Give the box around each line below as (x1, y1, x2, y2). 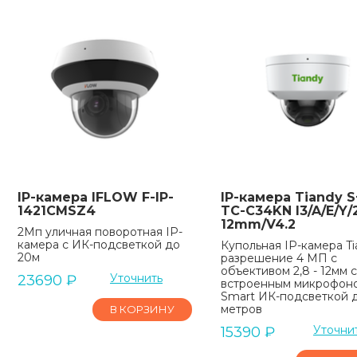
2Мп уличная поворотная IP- (18, 224, 182, 239)
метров (220, 301, 262, 316)
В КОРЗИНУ (109, 302, 175, 316)
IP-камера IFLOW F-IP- (18, 189, 174, 205)
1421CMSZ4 (18, 202, 96, 218)
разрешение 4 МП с (220, 250, 337, 265)
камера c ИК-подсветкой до (18, 237, 180, 252)
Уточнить (109, 270, 163, 285)
